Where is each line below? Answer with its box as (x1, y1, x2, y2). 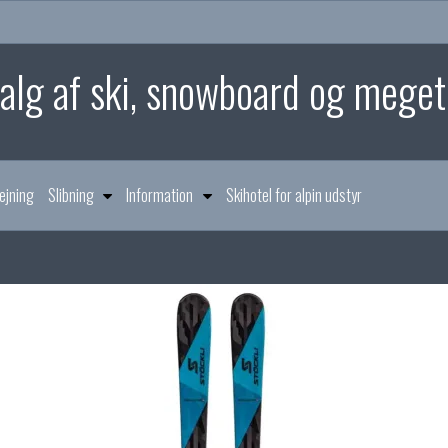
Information (126, 183, 194, 208)
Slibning (48, 183, 95, 208)
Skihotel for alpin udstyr (225, 183, 362, 208)
